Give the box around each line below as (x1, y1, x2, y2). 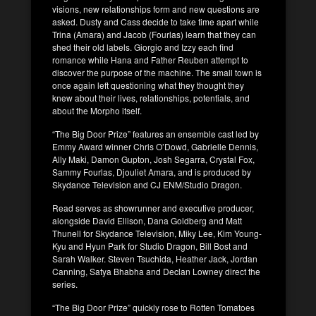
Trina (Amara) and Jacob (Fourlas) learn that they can (52, 28, 256, 40)
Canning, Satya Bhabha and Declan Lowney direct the (52, 265, 260, 277)
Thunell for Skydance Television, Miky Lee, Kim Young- (52, 226, 262, 239)
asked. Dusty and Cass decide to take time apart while (52, 15, 259, 28)
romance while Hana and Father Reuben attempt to (52, 53, 248, 66)
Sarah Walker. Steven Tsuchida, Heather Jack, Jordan (52, 252, 257, 265)
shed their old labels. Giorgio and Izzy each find (52, 40, 233, 53)
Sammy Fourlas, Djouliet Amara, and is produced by (52, 165, 251, 178)
